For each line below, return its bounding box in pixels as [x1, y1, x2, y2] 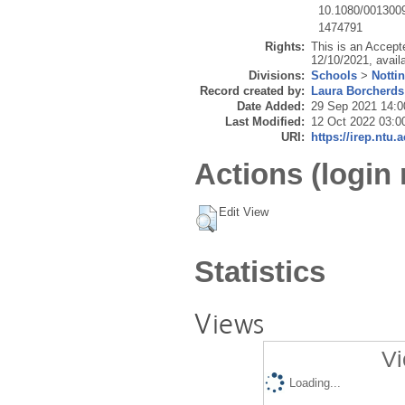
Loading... [288, 376, 341, 391]
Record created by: [200, 84, 305, 99]
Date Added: [237, 99, 305, 114]
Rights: [265, 40, 305, 54]
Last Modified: [225, 115, 305, 129]
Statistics [194, 254, 325, 288]
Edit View [219, 204, 268, 219]
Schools [311, 69, 357, 83]
